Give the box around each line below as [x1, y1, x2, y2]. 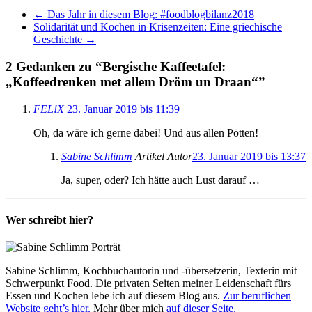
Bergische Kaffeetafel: [102, 59, 226, 75]
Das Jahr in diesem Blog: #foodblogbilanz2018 [45, 8, 254, 21]
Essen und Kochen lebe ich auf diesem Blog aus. [6, 290, 223, 302]
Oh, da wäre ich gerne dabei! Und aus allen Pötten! [33, 126, 258, 139]
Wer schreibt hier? [6, 214, 93, 226]
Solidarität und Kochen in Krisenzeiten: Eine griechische [33, 21, 282, 33]
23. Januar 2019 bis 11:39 [67, 102, 180, 115]
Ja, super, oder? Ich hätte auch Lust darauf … [61, 173, 260, 186]
